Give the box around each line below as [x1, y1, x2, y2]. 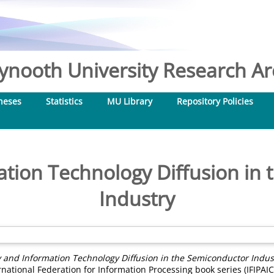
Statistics [46, 95, 83, 107]
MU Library [107, 95, 152, 107]
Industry [99, 185, 175, 212]
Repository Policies [177, 95, 253, 107]
